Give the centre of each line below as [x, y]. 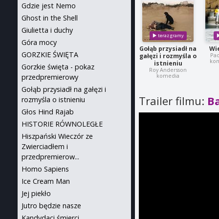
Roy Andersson [168, 70]
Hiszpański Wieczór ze [57, 136]
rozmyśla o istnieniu [53, 99]
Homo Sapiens [45, 169]
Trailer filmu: [173, 101]
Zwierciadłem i [45, 146]
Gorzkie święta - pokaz [58, 67]
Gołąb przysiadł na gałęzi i [64, 89]
